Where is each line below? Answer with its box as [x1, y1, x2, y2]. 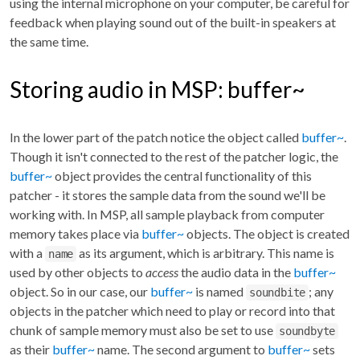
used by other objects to [10, 264, 145, 280]
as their [10, 341, 52, 357]
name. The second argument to [95, 341, 268, 357]
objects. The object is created [184, 225, 350, 241]
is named [193, 283, 246, 299]
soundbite [249, 285, 306, 299]
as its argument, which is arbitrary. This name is [76, 244, 335, 260]
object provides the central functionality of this [52, 167, 312, 183]
